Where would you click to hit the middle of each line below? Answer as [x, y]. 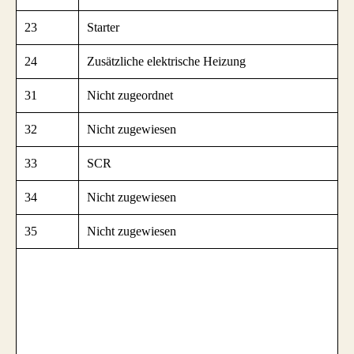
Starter [103, 28]
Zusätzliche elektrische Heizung [166, 62]
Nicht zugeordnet [130, 96]
